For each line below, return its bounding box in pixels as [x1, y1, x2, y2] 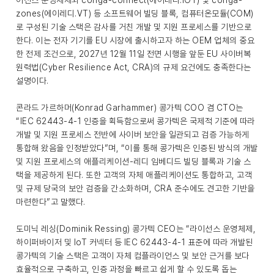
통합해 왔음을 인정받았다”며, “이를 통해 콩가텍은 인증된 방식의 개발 [16, 143, 258, 153]
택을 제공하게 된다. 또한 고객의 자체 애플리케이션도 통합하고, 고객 [16, 170, 252, 180]
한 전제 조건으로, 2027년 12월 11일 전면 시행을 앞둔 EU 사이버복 [16, 49, 251, 59]
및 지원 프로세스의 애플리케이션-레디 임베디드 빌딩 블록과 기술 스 [16, 157, 251, 166]
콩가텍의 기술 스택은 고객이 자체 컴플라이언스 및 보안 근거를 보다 [16, 251, 250, 261]
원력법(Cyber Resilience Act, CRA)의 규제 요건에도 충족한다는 [16, 62, 251, 72]
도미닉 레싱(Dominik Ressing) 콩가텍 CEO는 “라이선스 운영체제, [16, 224, 256, 234]
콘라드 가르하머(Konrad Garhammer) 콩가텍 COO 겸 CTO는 [16, 103, 243, 113]
